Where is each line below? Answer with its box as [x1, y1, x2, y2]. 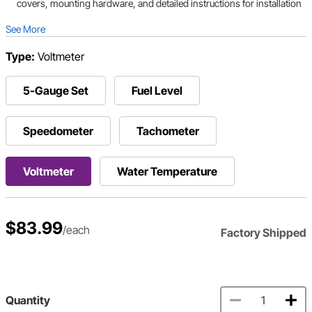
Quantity [6, 293, 50, 308]
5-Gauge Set [23, 84, 88, 98]
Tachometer [136, 124, 199, 139]
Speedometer [23, 124, 93, 139]
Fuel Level [132, 84, 182, 98]
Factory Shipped [221, 226, 306, 240]
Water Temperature [117, 164, 217, 179]
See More [6, 23, 45, 36]
